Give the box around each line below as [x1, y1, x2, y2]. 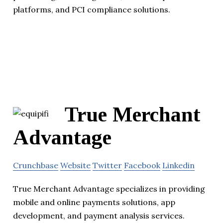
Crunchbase [13, 160, 58, 171]
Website [60, 160, 91, 171]
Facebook [124, 160, 160, 171]
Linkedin [162, 160, 195, 171]
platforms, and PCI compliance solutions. [13, 4, 170, 15]
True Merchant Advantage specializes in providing [13, 184, 205, 194]
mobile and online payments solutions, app [13, 197, 175, 208]
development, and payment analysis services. [13, 211, 185, 221]
